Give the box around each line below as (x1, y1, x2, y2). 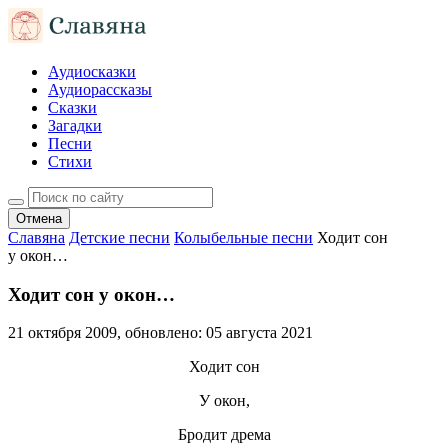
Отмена (16, 211, 62, 226)
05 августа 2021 (206, 324, 313, 342)
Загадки (48, 117, 102, 134)
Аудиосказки (48, 63, 136, 80)
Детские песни (69, 229, 170, 246)
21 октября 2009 (8, 324, 117, 342)
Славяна (8, 229, 65, 246)
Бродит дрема (177, 426, 271, 444)
